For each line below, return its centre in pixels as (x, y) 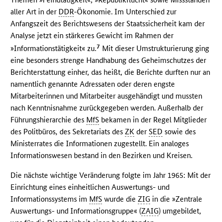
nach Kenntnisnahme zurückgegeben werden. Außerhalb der (107, 108)
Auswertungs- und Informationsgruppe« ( (76, 211)
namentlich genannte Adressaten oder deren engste (93, 84)
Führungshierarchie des (49, 120)
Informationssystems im (50, 199)
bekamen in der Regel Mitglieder (153, 120)
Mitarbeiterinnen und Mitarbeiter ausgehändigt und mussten (107, 96)
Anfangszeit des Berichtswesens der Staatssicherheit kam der (108, 24)
